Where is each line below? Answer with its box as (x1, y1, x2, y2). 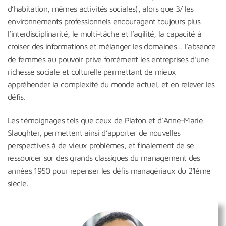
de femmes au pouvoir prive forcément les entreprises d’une (8, 54, 209, 64)
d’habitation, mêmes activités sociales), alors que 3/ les (8, 4, 194, 14)
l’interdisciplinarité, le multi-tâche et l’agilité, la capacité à (8, 29, 202, 39)
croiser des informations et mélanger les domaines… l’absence (8, 42, 216, 51)
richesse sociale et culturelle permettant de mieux (8, 67, 176, 77)
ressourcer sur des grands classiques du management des (8, 153, 200, 163)
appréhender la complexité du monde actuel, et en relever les (8, 80, 215, 89)
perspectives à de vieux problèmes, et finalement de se (8, 141, 194, 150)
